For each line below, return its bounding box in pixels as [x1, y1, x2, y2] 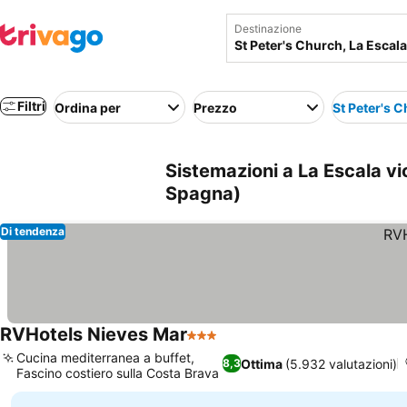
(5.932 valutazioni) [284, 355, 397, 372]
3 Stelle [186, 335, 238, 353]
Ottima [240, 355, 283, 372]
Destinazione [233, 22, 302, 35]
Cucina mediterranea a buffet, [16, 350, 194, 365]
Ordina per [55, 99, 121, 115]
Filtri [17, 98, 45, 114]
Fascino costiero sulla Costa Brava [16, 365, 219, 381]
